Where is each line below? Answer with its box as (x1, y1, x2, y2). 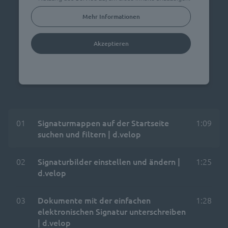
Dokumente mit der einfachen (38, 194, 151, 206)
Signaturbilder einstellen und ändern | (38, 155, 180, 167)
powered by (34, 58, 77, 67)
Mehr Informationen (82, 12, 140, 21)
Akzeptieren (93, 39, 129, 48)
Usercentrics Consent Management (76, 58, 194, 67)
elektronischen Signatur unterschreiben (38, 205, 186, 217)
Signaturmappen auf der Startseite (38, 117, 169, 128)
